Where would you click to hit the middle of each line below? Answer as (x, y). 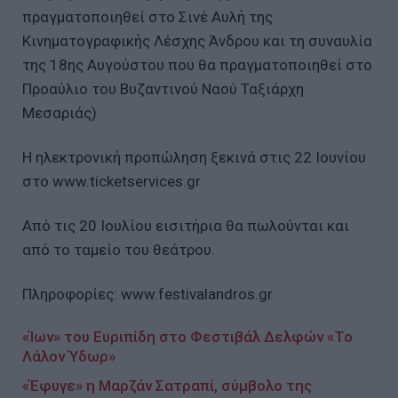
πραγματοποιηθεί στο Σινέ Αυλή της (147, 17)
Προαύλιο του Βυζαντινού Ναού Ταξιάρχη (163, 89)
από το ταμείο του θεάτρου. (119, 250)
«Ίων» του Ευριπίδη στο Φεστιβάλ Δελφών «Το (187, 336)
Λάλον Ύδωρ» (69, 356)
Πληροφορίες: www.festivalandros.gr (147, 294)
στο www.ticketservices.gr (113, 182)
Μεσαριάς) (60, 113)
